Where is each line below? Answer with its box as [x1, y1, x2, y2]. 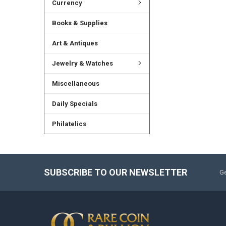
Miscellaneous [51, 79, 99, 87]
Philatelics [51, 120, 86, 128]
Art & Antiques [51, 39, 98, 47]
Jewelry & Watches [51, 59, 113, 67]
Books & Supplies [51, 19, 107, 27]
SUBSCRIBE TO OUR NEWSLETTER [43, 166, 187, 178]
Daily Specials [51, 99, 97, 107]
